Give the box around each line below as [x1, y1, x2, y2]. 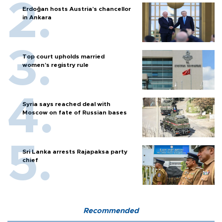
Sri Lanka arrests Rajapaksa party [22, 149, 127, 155]
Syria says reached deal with [22, 101, 111, 108]
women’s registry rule [22, 62, 89, 68]
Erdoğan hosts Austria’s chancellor [22, 6, 131, 12]
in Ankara [22, 14, 52, 21]
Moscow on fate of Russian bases [22, 110, 127, 116]
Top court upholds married [22, 54, 105, 60]
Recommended [83, 207, 139, 215]
